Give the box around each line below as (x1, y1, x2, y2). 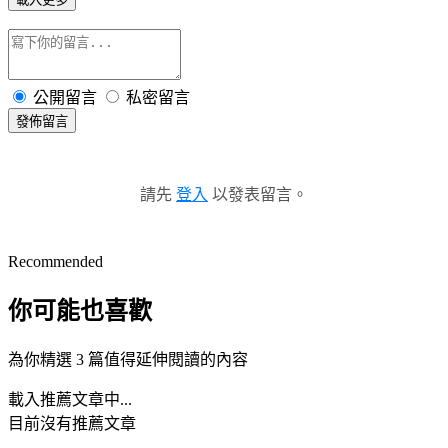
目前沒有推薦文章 (8, 414, 136, 432)
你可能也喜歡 (8, 297, 152, 324)
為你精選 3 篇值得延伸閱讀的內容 (8, 350, 248, 368)
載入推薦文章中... (8, 390, 132, 408)
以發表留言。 (208, 185, 308, 203)
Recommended (8, 252, 103, 270)
